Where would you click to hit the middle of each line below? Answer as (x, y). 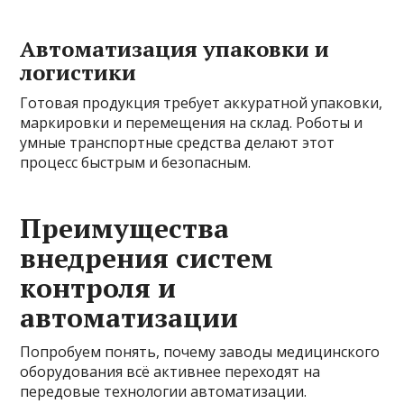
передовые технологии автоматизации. (164, 391)
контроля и (98, 287)
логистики (78, 72)
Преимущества (125, 228)
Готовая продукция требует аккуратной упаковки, (202, 102)
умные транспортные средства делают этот (178, 142)
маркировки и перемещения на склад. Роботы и (192, 122)
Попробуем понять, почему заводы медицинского (200, 351)
